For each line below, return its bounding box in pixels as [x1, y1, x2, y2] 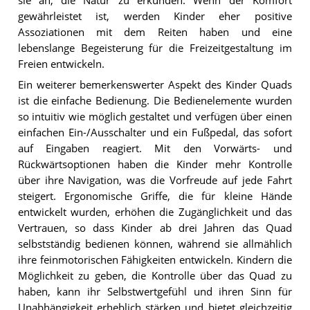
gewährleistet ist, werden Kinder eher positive [17, 9, 292, 23]
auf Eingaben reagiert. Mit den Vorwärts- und [17, 142, 292, 156]
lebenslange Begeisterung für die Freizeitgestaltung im [17, 41, 292, 55]
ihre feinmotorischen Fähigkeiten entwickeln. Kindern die [17, 253, 292, 267]
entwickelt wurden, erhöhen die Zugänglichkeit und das [17, 206, 292, 219]
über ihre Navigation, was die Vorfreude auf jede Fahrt [17, 174, 292, 188]
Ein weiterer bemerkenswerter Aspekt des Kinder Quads [17, 78, 292, 92]
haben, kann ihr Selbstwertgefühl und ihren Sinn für [17, 285, 292, 299]
